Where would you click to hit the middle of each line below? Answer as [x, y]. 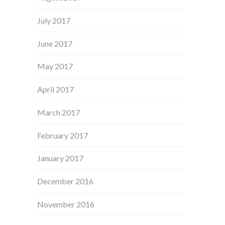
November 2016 [66, 204]
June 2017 [55, 43]
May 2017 [55, 66]
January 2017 [61, 158]
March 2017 [59, 112]
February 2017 [63, 135]
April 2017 [56, 89]
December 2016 [66, 181]
